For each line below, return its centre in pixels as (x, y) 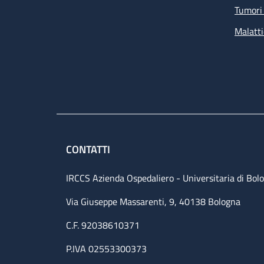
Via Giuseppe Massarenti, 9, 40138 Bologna (153, 202)
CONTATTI (89, 150)
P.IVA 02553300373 (106, 249)
